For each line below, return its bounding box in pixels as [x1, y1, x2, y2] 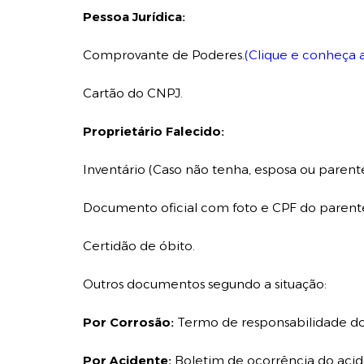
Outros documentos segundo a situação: [83, 276, 327, 292]
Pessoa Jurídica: [83, 9, 185, 24]
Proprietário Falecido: [83, 123, 224, 139]
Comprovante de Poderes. [83, 47, 245, 63]
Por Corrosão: [83, 314, 174, 330]
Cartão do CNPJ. [83, 85, 183, 101]
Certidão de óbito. [83, 238, 195, 253]
